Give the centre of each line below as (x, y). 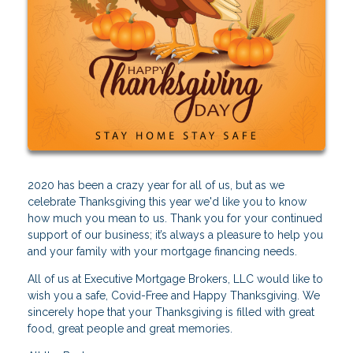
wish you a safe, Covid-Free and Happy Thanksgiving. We (174, 295)
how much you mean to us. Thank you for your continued (175, 218)
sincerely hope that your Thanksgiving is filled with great (171, 312)
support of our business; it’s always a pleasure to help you (175, 234)
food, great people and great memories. (130, 328)
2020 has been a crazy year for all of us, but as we (156, 185)
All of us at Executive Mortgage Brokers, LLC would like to (175, 279)
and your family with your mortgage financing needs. (162, 251)
